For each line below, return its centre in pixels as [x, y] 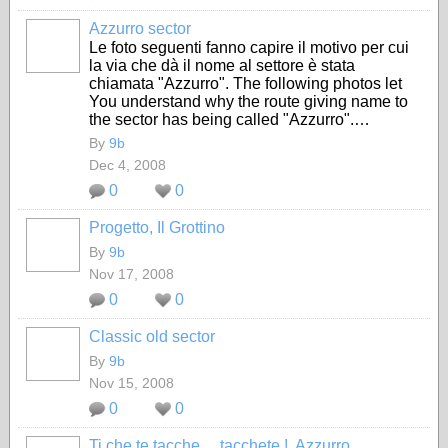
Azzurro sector [140, 28]
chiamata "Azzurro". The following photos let [245, 83]
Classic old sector [152, 336]
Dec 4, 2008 [127, 165]
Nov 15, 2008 [131, 383]
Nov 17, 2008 [131, 274]
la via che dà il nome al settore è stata [222, 65]
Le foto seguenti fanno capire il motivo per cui [249, 47]
